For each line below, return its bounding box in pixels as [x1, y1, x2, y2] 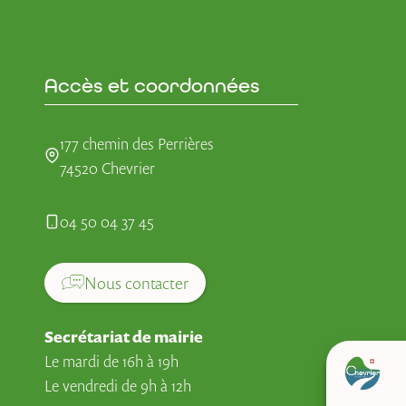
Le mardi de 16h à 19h [44, 350, 179, 372]
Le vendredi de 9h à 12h [44, 374, 191, 396]
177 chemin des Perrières [60, 132, 214, 154]
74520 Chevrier [60, 157, 155, 179]
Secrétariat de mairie [44, 325, 203, 347]
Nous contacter [84, 271, 188, 294]
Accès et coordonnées [44, 73, 259, 97]
